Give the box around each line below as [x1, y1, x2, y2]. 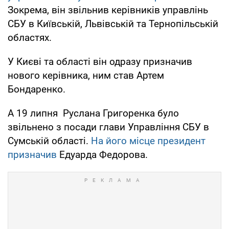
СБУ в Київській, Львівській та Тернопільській [8, 18, 218, 30]
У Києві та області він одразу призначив [8, 56, 192, 68]
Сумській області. [8, 135, 91, 147]
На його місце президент [91, 135, 208, 147]
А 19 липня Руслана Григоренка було [8, 107, 179, 120]
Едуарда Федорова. [57, 149, 148, 161]
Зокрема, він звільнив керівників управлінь [8, 4, 208, 16]
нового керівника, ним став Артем [8, 70, 164, 82]
